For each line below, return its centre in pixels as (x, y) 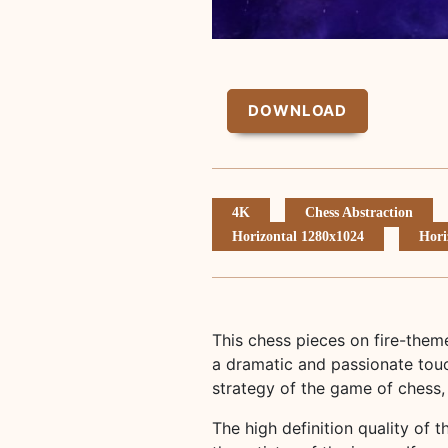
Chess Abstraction (359, 212)
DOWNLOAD (298, 110)
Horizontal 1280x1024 (298, 236)
